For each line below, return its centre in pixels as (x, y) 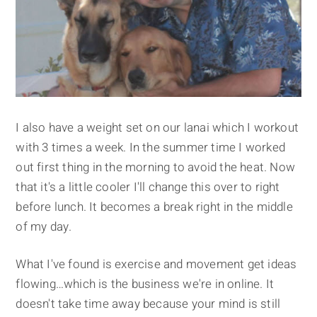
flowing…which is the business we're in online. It (145, 284)
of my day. (44, 226)
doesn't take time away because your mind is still (148, 304)
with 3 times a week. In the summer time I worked (151, 147)
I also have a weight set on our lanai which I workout (157, 127)
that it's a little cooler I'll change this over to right (148, 187)
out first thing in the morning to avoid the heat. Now (156, 167)
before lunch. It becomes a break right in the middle (154, 207)
